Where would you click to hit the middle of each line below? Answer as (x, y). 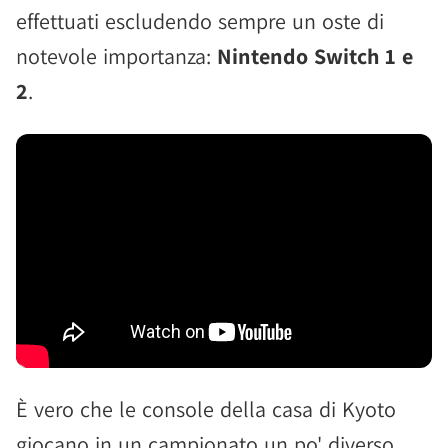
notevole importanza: (116, 56)
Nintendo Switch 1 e (315, 56)
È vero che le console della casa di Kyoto (206, 409)
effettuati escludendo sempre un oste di (200, 21)
